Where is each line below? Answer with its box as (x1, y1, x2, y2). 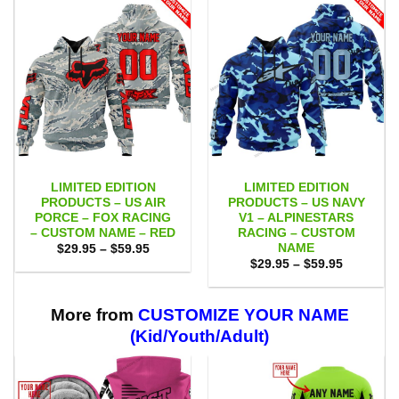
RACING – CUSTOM (237, 225, 355, 240)
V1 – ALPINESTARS (239, 210, 354, 224)
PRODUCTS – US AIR (40, 195, 166, 209)
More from (50, 305, 138, 324)
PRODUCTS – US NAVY (227, 195, 365, 209)
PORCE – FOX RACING (35, 210, 171, 224)
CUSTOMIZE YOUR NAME (137, 305, 349, 324)
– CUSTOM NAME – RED (30, 225, 175, 240)
